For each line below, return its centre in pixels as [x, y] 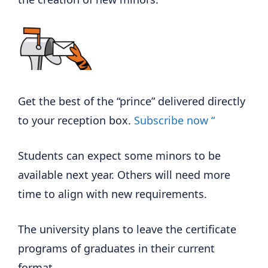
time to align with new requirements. [112, 194]
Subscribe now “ [174, 120]
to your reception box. [76, 120]
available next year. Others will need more [124, 174]
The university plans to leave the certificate [127, 229]
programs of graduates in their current [116, 248]
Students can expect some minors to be [119, 155]
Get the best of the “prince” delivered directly [132, 101]
